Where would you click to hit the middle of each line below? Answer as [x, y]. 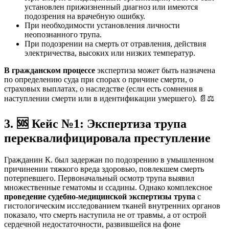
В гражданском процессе [50, 71]
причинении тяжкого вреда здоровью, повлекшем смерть [104, 169]
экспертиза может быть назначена [155, 71]
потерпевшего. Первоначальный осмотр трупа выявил [99, 178]
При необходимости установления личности [102, 26]
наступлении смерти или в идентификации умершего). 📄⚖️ [109, 99]
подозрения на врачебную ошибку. [85, 16]
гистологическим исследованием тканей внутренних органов [112, 206]
